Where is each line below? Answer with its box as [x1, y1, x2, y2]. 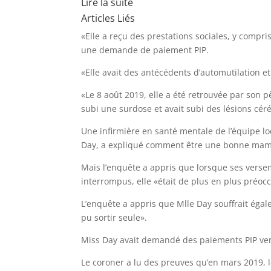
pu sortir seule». [81, 211, 148, 223]
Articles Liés [81, 11, 135, 25]
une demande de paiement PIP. [81, 44, 209, 56]
